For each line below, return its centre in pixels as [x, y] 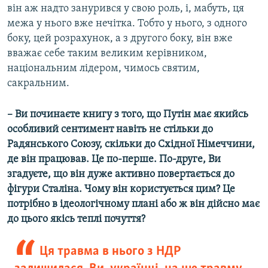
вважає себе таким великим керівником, [107, 54]
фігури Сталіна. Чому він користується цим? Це [121, 190]
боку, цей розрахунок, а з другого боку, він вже [120, 39]
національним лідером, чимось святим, [103, 69]
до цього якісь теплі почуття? [76, 220]
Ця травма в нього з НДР [109, 252]
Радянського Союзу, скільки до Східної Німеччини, [131, 145]
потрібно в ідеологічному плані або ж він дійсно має [133, 205]
